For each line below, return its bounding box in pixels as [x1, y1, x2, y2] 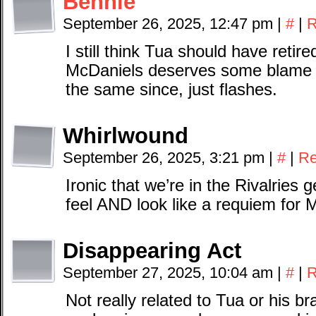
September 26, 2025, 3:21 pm [63, 149, 269, 166]
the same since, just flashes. [66, 80, 277, 99]
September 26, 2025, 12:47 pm [63, 15, 277, 32]
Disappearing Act [63, 238, 241, 263]
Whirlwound [63, 123, 188, 148]
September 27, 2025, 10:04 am [63, 264, 277, 281]
